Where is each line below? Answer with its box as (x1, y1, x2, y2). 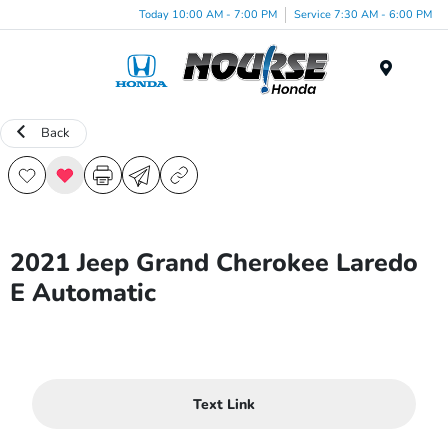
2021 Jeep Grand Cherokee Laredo (10, 246, 418, 280)
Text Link (193, 394, 255, 414)
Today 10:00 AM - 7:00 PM (139, 6, 277, 22)
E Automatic (10, 276, 156, 310)
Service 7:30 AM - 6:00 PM (294, 6, 432, 22)
